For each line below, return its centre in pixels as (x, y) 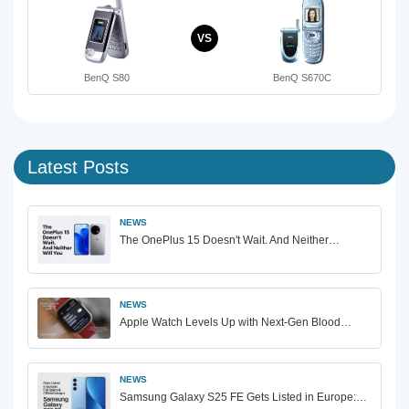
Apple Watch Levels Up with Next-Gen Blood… (236, 322)
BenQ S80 (107, 77)
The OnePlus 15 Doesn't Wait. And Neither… (230, 240)
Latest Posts (78, 167)
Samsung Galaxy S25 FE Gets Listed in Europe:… (243, 397)
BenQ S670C (302, 77)
